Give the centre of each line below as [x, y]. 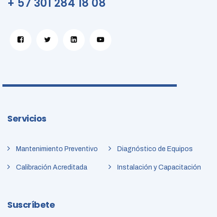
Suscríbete [31, 205]
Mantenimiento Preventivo [57, 149]
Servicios [27, 119]
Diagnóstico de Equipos [155, 149]
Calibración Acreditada [52, 168]
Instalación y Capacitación [159, 168]
